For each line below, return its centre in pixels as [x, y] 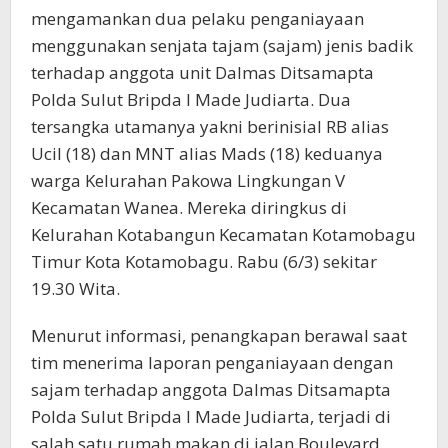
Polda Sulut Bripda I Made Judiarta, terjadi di [211, 417]
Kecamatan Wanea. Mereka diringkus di [189, 208]
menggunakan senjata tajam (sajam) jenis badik [222, 46]
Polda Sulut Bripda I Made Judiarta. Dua [191, 100]
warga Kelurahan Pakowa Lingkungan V [188, 181]
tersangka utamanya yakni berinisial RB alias [210, 127]
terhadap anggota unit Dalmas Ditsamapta [202, 73]
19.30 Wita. [75, 289]
